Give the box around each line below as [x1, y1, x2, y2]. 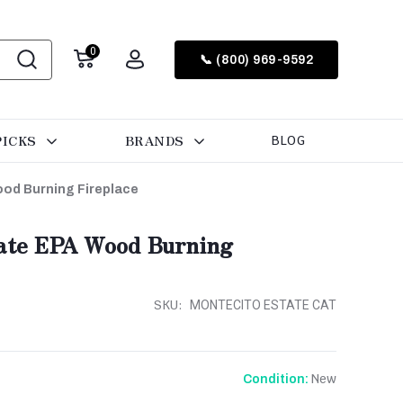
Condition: [242, 372, 309, 387]
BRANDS [124, 131, 189, 149]
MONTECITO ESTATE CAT [189, 298, 336, 313]
